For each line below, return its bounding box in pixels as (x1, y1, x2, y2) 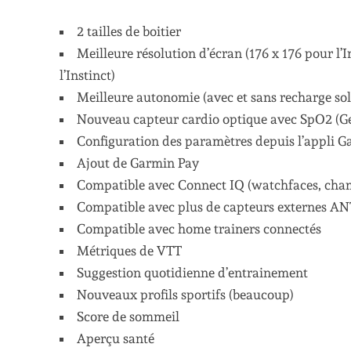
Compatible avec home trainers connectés (77, 221, 322, 237)
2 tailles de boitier (77, 24, 182, 39)
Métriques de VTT (77, 243, 183, 259)
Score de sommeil (77, 309, 180, 324)
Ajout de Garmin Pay (77, 155, 200, 171)
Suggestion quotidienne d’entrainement (77, 265, 309, 280)
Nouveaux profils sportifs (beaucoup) (77, 287, 295, 302)
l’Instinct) (59, 67, 115, 83)
